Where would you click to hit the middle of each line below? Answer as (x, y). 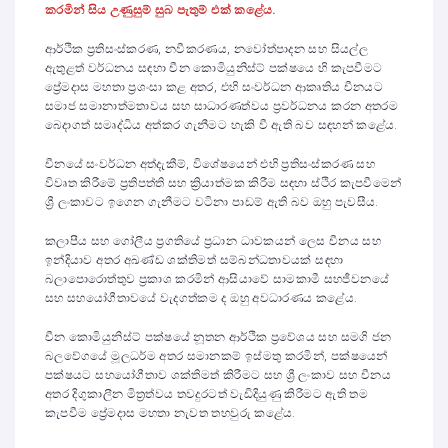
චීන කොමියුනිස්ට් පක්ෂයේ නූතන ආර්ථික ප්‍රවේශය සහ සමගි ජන (218, 337)
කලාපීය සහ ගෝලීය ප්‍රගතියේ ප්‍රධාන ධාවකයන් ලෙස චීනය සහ (213, 241)
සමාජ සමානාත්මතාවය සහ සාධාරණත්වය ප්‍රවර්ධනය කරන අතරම (222, 106)
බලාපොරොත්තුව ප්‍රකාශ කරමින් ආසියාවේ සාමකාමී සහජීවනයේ (217, 279)
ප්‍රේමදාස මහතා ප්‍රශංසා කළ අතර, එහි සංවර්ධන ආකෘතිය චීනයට (214, 87)
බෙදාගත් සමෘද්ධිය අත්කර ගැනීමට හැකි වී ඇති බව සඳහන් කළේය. (221, 125)
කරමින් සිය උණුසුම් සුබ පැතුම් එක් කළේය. (161, 10)
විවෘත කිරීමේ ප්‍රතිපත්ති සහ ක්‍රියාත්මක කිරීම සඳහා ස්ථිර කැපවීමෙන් (223, 183)
